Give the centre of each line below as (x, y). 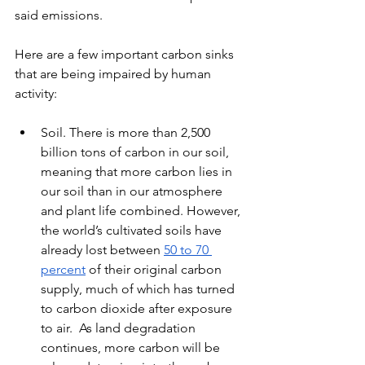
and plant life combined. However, (142, 211)
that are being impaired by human (114, 74)
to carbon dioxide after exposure (138, 308)
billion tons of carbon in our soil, (136, 152)
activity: (36, 93)
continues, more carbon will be (132, 347)
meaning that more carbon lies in (138, 172)
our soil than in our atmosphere (133, 191)
